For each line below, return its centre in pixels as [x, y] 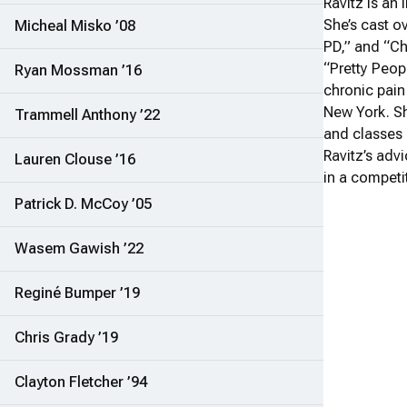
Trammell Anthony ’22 [87, 115]
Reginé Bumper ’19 [77, 293]
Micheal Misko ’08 [75, 26]
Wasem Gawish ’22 [79, 249]
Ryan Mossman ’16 [78, 71]
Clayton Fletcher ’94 [81, 382]
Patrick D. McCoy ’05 [83, 204]
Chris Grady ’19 [66, 338]
